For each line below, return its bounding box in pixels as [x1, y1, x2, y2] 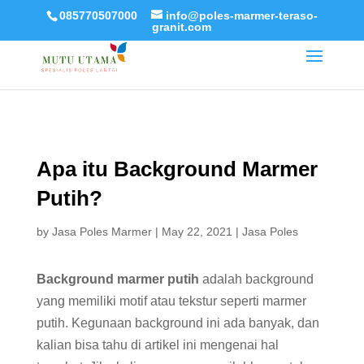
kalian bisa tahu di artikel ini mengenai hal [36, 338, 279, 352]
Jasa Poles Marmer [51, 225, 152, 238]
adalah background [198, 272, 314, 286]
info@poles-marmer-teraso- [165, 8, 318, 22]
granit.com [152, 19, 212, 33]
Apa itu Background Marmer [36, 157, 318, 181]
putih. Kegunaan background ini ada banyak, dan [36, 316, 319, 330]
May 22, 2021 [161, 225, 232, 238]
